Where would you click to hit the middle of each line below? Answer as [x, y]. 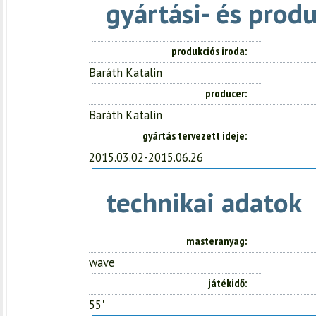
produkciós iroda [208, 51]
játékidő [226, 282]
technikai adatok [204, 202]
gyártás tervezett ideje [194, 136]
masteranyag [215, 240]
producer [225, 93]
